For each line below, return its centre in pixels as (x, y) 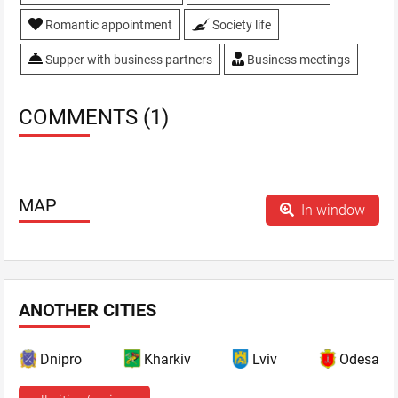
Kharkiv (167, 359)
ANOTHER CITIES (88, 310)
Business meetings (297, 59)
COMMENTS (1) (94, 117)
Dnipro (61, 359)
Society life (240, 24)
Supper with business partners (127, 59)
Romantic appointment (107, 24)
